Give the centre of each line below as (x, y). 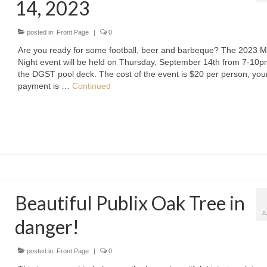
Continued (92, 86)
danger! (47, 227)
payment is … (45, 86)
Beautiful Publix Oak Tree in (130, 203)
